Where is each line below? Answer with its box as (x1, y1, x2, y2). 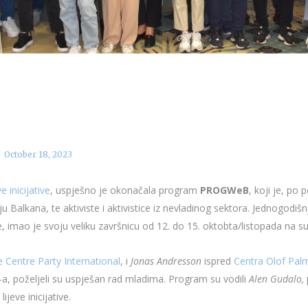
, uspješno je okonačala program (50, 184, 200, 197)
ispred (201, 254, 234, 268)
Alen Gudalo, (249, 272, 304, 286)
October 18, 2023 (4, 149, 72, 160)
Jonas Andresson (131, 254, 201, 268)
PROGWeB (200, 184, 249, 197)
